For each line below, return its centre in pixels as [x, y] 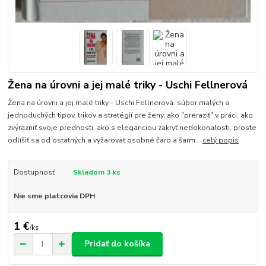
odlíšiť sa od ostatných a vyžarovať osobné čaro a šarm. [105, 140]
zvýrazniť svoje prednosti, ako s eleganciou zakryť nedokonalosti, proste [132, 128]
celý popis [221, 140]
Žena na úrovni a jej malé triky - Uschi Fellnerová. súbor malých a [119, 103]
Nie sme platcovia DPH [54, 196]
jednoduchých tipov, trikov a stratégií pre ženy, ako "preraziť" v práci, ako [131, 115]
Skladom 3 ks [96, 172]
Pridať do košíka [117, 244]
